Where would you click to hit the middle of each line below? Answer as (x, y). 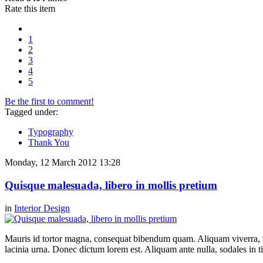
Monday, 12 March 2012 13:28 (63, 163)
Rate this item (30, 9)
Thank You (49, 143)
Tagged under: (31, 112)
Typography (51, 132)
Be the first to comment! (49, 102)
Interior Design (42, 208)
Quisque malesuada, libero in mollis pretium (111, 185)
